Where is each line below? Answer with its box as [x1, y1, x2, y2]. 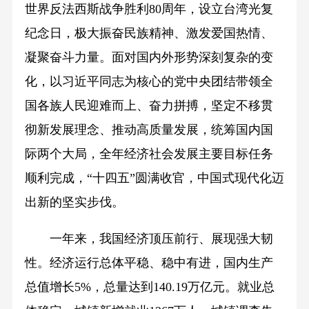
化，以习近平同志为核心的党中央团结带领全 [24, 74, 273, 88]
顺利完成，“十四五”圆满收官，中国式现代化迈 [24, 170, 284, 185]
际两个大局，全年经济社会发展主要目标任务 [24, 146, 273, 161]
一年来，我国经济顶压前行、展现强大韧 [24, 231, 273, 246]
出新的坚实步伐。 [24, 195, 124, 209]
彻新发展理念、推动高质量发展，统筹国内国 [24, 122, 273, 137]
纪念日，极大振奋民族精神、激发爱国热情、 [24, 26, 273, 40]
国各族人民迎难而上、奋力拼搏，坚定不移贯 [24, 98, 273, 112]
